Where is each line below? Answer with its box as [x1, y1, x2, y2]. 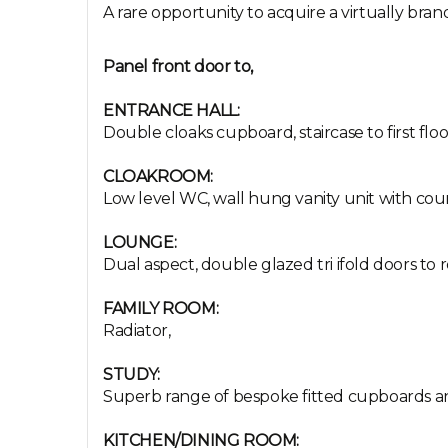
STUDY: [103, 365, 160, 384]
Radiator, [103, 321, 171, 340]
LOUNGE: [103, 233, 177, 252]
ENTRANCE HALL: [103, 101, 240, 120]
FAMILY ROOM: [103, 299, 219, 318]
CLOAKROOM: [103, 167, 213, 186]
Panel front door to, [103, 57, 253, 76]
